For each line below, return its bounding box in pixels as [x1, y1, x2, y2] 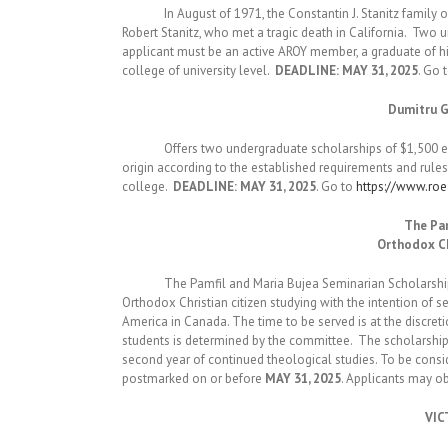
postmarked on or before [122, 370, 265, 387]
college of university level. [122, 62, 275, 79]
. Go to [316, 178, 356, 195]
